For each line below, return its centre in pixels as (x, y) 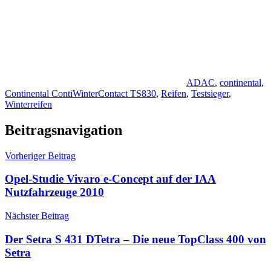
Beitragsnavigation (64, 130)
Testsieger (210, 93)
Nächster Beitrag (37, 216)
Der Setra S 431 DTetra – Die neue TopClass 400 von (135, 239)
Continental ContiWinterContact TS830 (80, 93)
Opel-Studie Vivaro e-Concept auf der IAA (110, 179)
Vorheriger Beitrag (40, 155)
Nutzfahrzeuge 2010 (54, 192)
